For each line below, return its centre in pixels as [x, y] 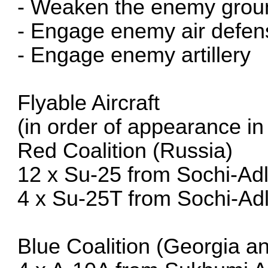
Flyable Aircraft [89, 103]
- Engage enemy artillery [134, 55]
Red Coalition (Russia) [125, 150]
